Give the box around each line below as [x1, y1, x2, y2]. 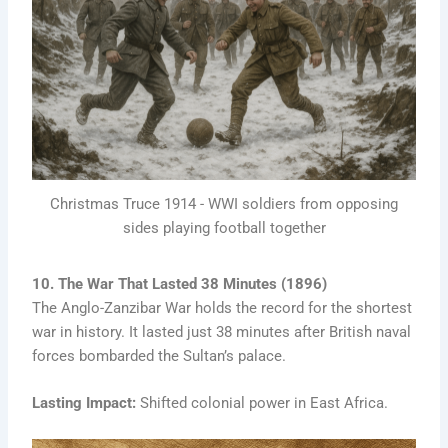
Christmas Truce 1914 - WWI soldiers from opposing [50, 195, 398, 214]
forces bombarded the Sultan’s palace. [32, 346, 287, 365]
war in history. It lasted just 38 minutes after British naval [32, 322, 412, 341]
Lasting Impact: [32, 394, 137, 413]
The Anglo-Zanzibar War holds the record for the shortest [32, 298, 413, 317]
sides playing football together [122, 219, 326, 238]
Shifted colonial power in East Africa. [136, 394, 389, 413]
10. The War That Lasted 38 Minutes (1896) [32, 274, 328, 293]
